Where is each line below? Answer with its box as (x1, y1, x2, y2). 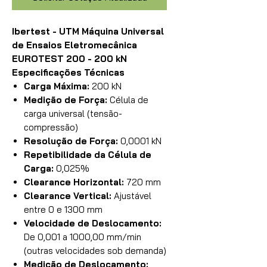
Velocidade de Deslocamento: (24, 218, 162, 229)
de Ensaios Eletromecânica (12, 39, 137, 51)
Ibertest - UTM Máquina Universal (12, 26, 164, 37)
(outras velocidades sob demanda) (24, 245, 166, 256)
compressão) (24, 122, 78, 133)
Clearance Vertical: (24, 190, 111, 201)
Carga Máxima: (24, 80, 89, 92)
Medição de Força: (24, 94, 107, 105)
